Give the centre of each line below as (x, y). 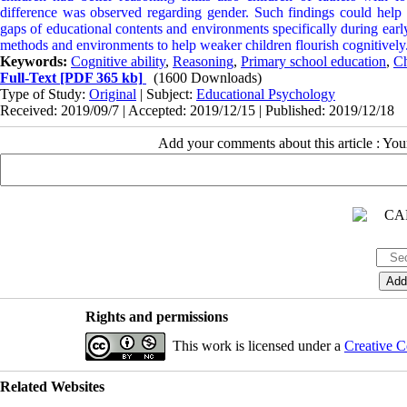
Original (113, 94)
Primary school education (313, 61)
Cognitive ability (118, 61)
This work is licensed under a (258, 345)
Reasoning (203, 61)
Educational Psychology (266, 94)
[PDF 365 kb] (99, 77)
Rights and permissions (156, 316)
